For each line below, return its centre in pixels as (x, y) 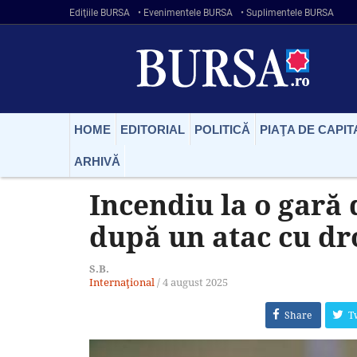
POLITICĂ (222, 129)
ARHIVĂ (97, 161)
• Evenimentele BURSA (185, 13)
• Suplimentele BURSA (287, 13)
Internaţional (122, 282)
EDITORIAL (153, 129)
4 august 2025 (195, 282)
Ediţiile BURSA (100, 13)
